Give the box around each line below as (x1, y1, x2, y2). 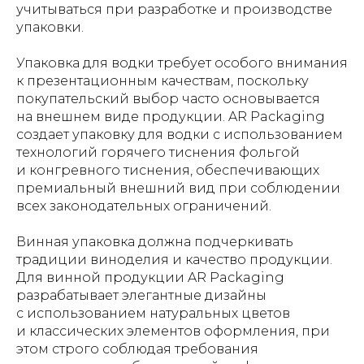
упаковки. (16, 19, 84, 35)
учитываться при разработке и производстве (16, 2, 332, 17)
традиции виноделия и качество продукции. (16, 252, 332, 267)
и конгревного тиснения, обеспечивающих (16, 162, 319, 178)
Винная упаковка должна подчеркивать (16, 234, 293, 249)
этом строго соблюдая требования (16, 341, 258, 357)
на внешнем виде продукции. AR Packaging (16, 109, 325, 124)
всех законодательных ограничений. (16, 198, 271, 214)
